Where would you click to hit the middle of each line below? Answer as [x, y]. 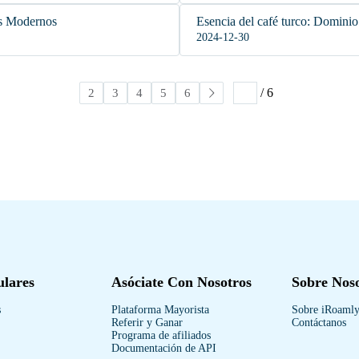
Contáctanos [319, 323]
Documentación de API [164, 348]
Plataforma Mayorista [160, 310]
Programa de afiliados [161, 335]
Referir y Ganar [147, 323]
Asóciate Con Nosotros [182, 282]
